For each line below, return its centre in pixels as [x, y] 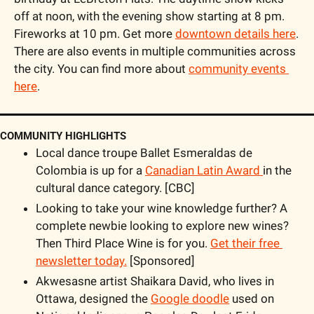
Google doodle [190, 298]
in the [277, 170]
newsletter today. [81, 260]
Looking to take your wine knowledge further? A [162, 208]
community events [237, 68]
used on [252, 298]
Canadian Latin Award [204, 170]
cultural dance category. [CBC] [115, 187]
